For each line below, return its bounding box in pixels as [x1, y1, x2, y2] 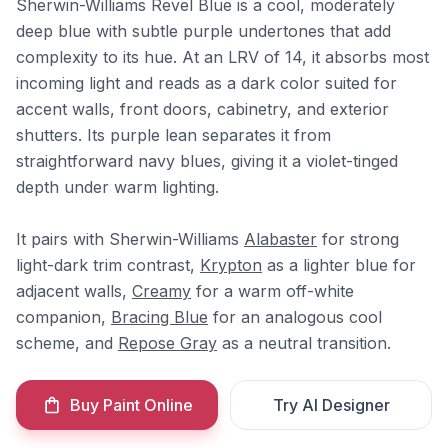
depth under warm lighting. [16, 177, 219, 197]
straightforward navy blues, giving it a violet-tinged [16, 151, 398, 171]
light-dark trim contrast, [16, 255, 200, 275]
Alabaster [244, 229, 317, 249]
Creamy [132, 281, 191, 301]
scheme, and [16, 333, 118, 353]
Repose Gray [118, 333, 217, 353]
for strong [317, 229, 399, 249]
